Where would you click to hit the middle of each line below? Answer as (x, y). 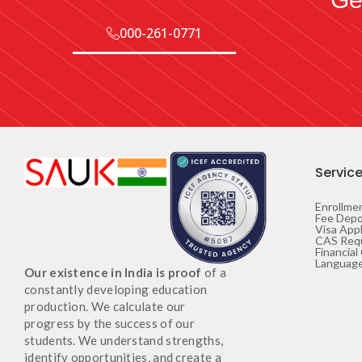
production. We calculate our (105, 307)
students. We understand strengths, (124, 341)
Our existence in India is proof (113, 273)
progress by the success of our (110, 324)
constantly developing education (116, 290)
